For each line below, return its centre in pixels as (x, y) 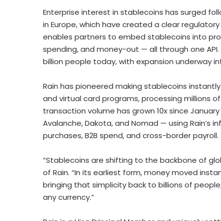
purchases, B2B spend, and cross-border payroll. (131, 135)
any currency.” (69, 197)
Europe (63, 24)
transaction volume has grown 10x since (117, 110)
